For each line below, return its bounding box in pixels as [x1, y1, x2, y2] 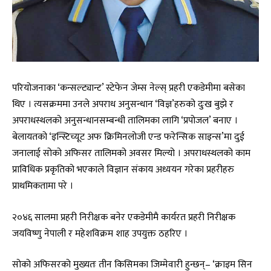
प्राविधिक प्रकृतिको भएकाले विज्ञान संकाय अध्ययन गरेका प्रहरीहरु [12, 162, 234, 178]
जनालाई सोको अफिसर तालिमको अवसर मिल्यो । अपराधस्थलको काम [12, 145, 250, 162]
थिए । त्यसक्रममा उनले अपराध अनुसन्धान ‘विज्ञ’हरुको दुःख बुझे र [12, 96, 233, 113]
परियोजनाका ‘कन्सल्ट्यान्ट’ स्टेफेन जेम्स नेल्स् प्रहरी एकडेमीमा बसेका [12, 80, 245, 96]
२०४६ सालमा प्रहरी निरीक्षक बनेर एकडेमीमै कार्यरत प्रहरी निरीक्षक [12, 209, 235, 225]
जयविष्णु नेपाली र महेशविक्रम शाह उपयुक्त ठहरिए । [12, 225, 188, 241]
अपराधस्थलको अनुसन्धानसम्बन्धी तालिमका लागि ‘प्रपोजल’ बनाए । [12, 113, 238, 129]
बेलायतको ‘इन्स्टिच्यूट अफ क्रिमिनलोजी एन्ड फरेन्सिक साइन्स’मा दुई [12, 129, 244, 145]
